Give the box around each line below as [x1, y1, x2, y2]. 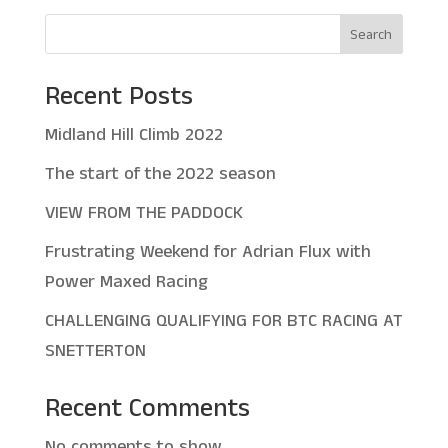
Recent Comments [44, 390, 250, 427]
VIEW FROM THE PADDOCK [44, 200, 243, 226]
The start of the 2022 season [44, 161, 276, 187]
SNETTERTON [44, 338, 146, 364]
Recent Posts [44, 78, 193, 115]
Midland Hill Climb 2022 [44, 122, 223, 148]
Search [350, 24, 393, 45]
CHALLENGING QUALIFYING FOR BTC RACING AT [44, 308, 403, 334]
